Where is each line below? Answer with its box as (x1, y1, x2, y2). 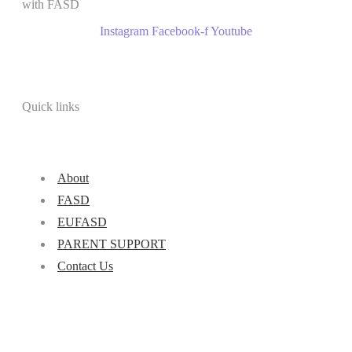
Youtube (211, 24, 252, 38)
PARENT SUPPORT (57, 236, 166, 251)
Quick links (22, 99, 79, 113)
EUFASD (57, 214, 107, 229)
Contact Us (57, 258, 113, 273)
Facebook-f (152, 24, 208, 38)
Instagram (100, 24, 148, 38)
